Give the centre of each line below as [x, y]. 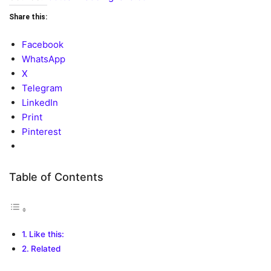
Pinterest [41, 132]
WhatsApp [44, 59]
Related [45, 249]
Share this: [28, 17]
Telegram [42, 88]
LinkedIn [40, 103]
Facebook [43, 45]
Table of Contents [56, 177]
